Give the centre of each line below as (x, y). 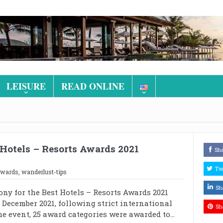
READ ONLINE (93, 86)
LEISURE (26, 86)
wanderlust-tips (44, 171)
